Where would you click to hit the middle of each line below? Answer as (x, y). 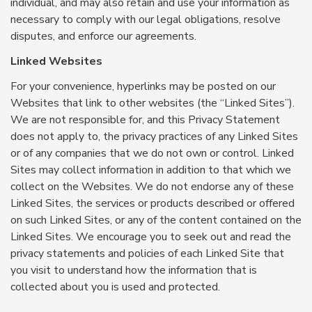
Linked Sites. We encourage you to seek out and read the (151, 237)
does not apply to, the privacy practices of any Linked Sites (154, 136)
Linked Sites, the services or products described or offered (153, 203)
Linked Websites (56, 61)
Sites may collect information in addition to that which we (151, 170)
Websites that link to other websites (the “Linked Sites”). (153, 103)
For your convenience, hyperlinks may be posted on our (143, 86)
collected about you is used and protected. (115, 287)
